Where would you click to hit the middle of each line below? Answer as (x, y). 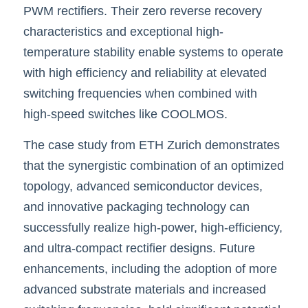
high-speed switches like (90, 114)
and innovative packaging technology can (136, 207)
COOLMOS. (194, 114)
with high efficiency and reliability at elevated (145, 73)
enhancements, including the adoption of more (150, 268)
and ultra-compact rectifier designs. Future (139, 248)
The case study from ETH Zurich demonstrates (152, 145)
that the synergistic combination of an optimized (154, 165)
